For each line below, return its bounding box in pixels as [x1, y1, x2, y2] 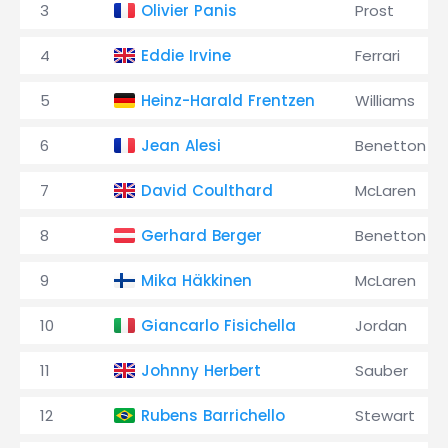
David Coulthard [141, 180, 273, 201]
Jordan [355, 315, 407, 336]
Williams [355, 90, 415, 111]
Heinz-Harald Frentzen [141, 90, 315, 111]
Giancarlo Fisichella [141, 315, 296, 336]
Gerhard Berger [141, 225, 262, 246]
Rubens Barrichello [141, 405, 285, 426]
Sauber [355, 360, 408, 381]
